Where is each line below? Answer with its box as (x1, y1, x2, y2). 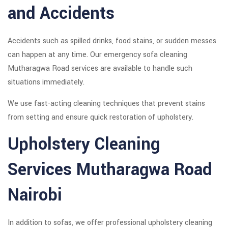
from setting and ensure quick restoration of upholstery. (8, 112, 193, 123)
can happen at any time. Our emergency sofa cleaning (8, 49, 187, 61)
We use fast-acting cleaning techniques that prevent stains (8, 98, 205, 109)
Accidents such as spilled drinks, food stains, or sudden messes (8, 36, 216, 47)
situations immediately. (8, 77, 84, 88)
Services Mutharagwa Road (8, 158, 212, 182)
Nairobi (8, 183, 62, 208)
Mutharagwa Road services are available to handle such (8, 63, 192, 74)
